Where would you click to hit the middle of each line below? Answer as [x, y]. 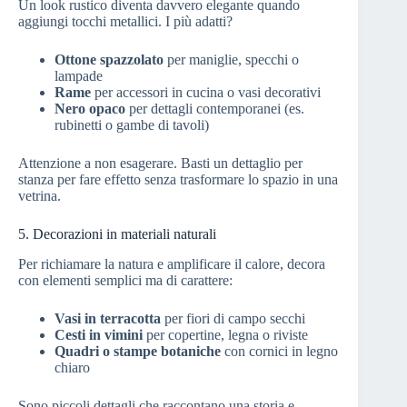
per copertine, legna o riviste [225, 334]
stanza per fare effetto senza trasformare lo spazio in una [178, 179]
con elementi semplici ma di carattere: [125, 280]
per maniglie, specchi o [231, 59]
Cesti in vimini [99, 334]
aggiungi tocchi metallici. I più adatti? [125, 21]
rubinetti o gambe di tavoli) [132, 124]
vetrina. [40, 195]
